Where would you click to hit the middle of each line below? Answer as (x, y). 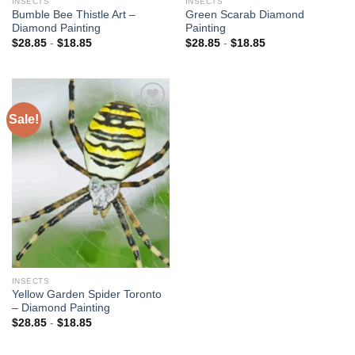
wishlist (146, 157)
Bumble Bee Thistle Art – (73, 15)
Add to (146, 146)
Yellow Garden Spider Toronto (86, 295)
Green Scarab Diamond (244, 15)
